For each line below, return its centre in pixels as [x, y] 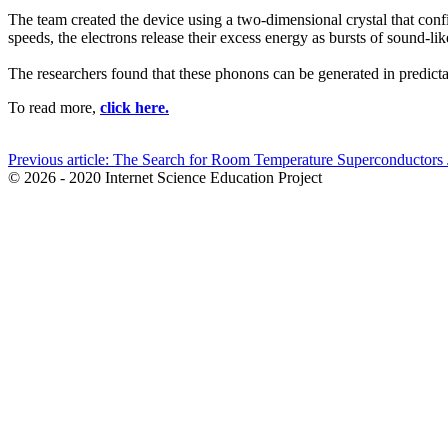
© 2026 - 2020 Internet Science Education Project [165, 178]
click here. [134, 108]
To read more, [54, 108]
